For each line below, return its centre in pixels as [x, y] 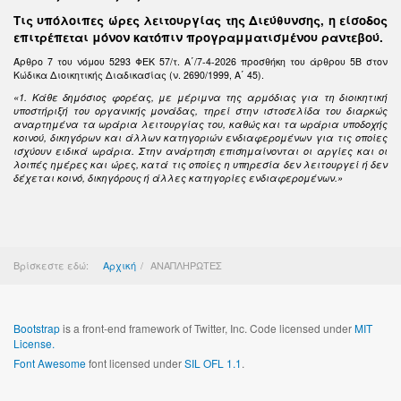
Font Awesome [50, 363]
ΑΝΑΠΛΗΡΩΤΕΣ [186, 265]
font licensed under [135, 363]
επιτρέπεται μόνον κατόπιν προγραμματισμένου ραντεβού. [198, 37]
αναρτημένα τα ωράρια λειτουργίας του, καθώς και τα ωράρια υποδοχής [200, 124]
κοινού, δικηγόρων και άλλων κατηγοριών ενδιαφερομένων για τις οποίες [200, 137]
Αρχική [119, 265]
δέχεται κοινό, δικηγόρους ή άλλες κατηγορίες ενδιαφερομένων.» [178, 178]
